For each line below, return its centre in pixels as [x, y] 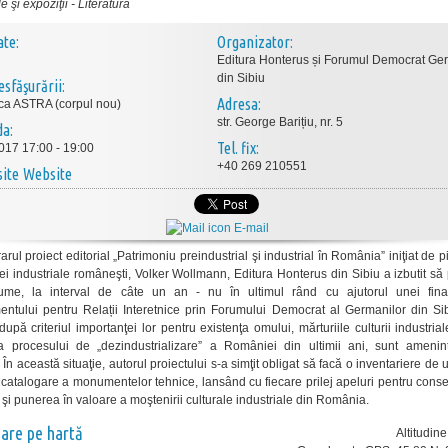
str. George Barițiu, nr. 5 [280, 122]
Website [47, 174]
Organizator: [255, 42]
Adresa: [239, 104]
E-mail [249, 228]
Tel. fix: [238, 148]
